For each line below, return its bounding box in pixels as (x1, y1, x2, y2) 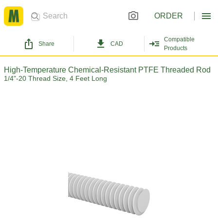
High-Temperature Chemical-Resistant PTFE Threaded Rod (4, 66, 211, 74)
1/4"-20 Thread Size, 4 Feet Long (4, 74, 107, 82)
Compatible (163, 36, 195, 43)
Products (163, 45, 187, 52)
